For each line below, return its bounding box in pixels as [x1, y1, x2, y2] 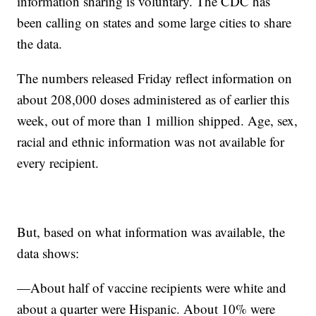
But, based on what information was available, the [17, 223, 286, 241]
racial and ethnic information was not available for [17, 133, 285, 151]
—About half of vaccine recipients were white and [17, 279, 287, 297]
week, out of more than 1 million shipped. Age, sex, [17, 111, 298, 130]
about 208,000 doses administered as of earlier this [17, 90, 290, 109]
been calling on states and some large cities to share [17, 13, 292, 32]
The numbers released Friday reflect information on [17, 69, 293, 87]
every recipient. [17, 154, 99, 172]
